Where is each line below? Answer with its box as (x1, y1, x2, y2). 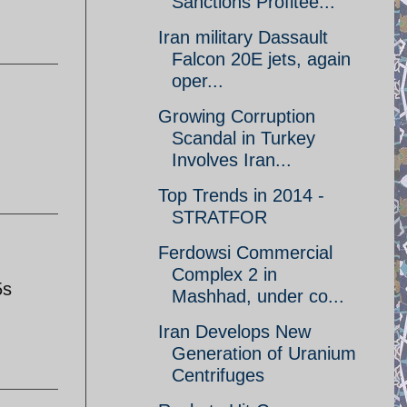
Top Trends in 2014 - (158, 185, 324, 205)
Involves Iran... (172, 150, 292, 170)
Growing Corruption (158, 106, 315, 126)
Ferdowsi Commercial (158, 243, 333, 263)
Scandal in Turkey (172, 128, 315, 148)
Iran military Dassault (158, 27, 328, 47)
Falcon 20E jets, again (172, 49, 351, 69)
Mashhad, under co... (172, 286, 344, 306)
